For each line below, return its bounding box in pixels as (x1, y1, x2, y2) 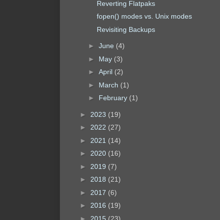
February (98, 94, 129, 102)
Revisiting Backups (96, 25, 155, 33)
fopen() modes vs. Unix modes (96, 12, 192, 21)
